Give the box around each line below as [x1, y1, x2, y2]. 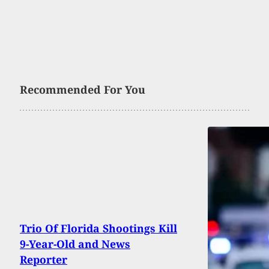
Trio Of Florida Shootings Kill [20, 220, 177, 235]
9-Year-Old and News [20, 236, 130, 251]
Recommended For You [20, 82, 145, 97]
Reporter [20, 252, 67, 267]
